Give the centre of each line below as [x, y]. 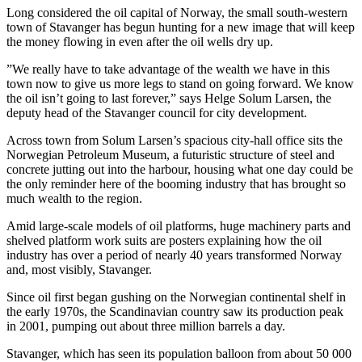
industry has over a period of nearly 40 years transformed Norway [174, 255]
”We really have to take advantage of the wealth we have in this [168, 69]
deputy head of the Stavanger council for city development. [157, 113]
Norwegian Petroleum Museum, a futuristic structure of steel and [170, 155]
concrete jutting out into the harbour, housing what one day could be [180, 170]
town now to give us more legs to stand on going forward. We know [180, 84]
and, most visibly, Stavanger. [79, 270]
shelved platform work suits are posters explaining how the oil [164, 241]
